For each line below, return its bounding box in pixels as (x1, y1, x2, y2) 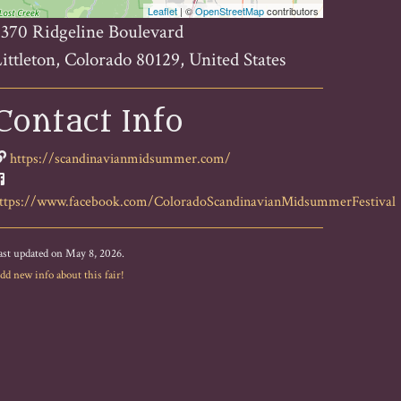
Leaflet (147, 3, 177, 18)
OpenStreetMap (194, 3, 264, 18)
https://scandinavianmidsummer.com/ (9, 149, 231, 168)
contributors (263, 3, 319, 18)
